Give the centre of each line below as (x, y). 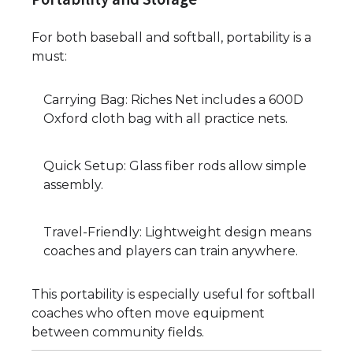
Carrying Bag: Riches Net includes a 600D (173, 100)
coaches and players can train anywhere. (171, 251)
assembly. (73, 185)
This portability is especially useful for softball (173, 295)
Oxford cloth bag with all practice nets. (165, 119)
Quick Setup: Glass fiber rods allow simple (175, 166)
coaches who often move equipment (148, 314)
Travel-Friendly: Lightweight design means (177, 232)
